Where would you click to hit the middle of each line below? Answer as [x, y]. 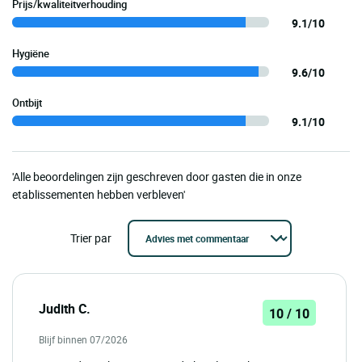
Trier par [91, 238]
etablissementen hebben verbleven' [99, 194]
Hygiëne [31, 53]
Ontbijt [27, 102]
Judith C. [65, 308]
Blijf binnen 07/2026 [83, 339]
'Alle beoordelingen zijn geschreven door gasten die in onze [157, 176]
